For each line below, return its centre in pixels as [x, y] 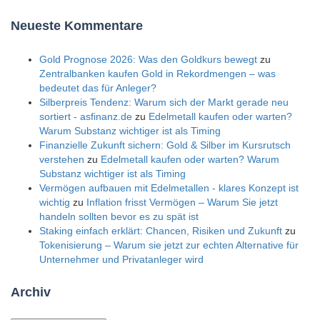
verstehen [62, 160]
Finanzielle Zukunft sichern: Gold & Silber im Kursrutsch [165, 145]
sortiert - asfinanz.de [86, 117]
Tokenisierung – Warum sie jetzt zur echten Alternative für [169, 245]
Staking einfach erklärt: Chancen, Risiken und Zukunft [161, 231]
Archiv [31, 292]
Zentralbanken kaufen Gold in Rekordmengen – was [157, 74]
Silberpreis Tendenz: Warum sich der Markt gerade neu [164, 102]
